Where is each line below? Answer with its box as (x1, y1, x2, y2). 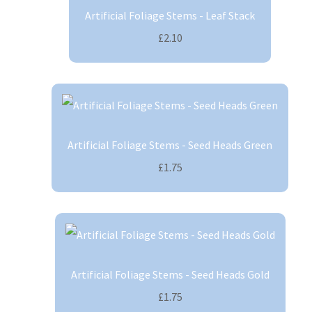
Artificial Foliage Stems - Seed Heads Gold (70, 267, 270, 282)
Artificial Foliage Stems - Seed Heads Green (68, 138, 272, 153)
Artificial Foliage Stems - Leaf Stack (85, 8, 255, 23)
